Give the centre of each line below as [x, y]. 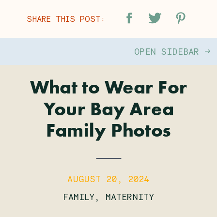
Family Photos [108, 132]
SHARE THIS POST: [66, 18]
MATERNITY [130, 197]
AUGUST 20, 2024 [108, 178]
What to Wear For [108, 89]
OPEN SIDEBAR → [172, 52]
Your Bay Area [108, 110]
